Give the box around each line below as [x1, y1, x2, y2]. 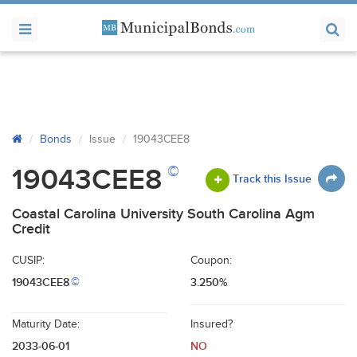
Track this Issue [233, 171, 312, 186]
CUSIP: [12, 254, 45, 267]
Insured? [190, 318, 233, 331]
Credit [12, 221, 50, 237]
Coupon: [190, 254, 232, 267]
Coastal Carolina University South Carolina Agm [12, 206, 315, 222]
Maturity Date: [12, 318, 80, 331]
